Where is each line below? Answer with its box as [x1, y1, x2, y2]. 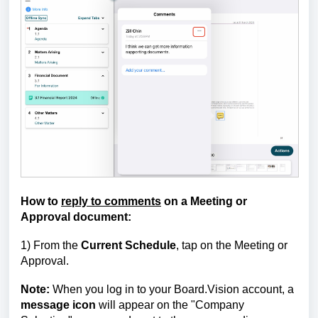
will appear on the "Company [96, 298, 244, 311]
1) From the [21, 238, 81, 251]
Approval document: [21, 210, 131, 223]
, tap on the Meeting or [176, 238, 287, 251]
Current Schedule [81, 238, 176, 251]
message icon [21, 298, 96, 311]
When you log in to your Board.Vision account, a [53, 283, 294, 295]
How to [21, 194, 61, 207]
